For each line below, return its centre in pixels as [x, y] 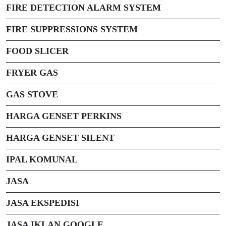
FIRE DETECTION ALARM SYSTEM [83, 8]
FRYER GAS [32, 73]
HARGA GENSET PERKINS [64, 116]
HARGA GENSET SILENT [60, 138]
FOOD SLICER [37, 51]
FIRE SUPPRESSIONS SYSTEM [72, 29]
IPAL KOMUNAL [42, 159]
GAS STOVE [32, 94]
